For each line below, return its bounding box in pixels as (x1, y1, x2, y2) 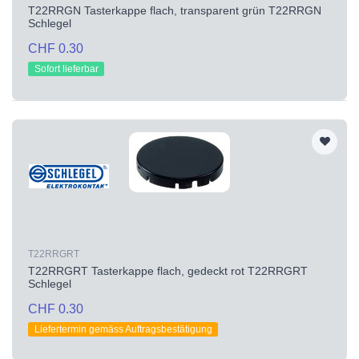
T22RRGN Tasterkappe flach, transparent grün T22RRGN (28, 3, 321, 17)
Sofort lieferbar (34, 63, 99, 75)
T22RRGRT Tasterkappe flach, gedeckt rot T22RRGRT (28, 264, 308, 277)
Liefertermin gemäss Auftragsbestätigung (34, 323, 212, 335)
